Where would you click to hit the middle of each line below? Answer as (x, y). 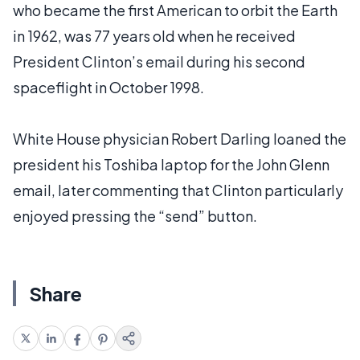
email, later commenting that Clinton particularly (178, 190)
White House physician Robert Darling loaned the (180, 139)
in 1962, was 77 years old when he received (154, 36)
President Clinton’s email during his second (159, 61)
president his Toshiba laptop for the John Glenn (171, 164)
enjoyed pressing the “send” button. (135, 216)
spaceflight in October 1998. (108, 87)
